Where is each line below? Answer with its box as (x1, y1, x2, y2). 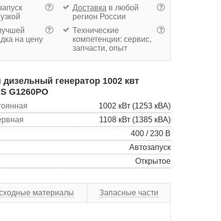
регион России (72, 12, 126, 21)
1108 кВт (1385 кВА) (99, 115, 171, 124)
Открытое (135, 156, 171, 165)
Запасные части (99, 188, 158, 197)
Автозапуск (129, 143, 171, 151)
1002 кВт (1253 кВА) (99, 101, 171, 110)
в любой (106, 3, 139, 12)
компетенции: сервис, (72, 35, 151, 43)
